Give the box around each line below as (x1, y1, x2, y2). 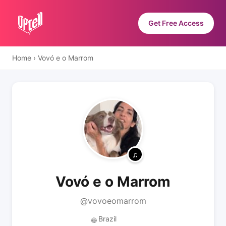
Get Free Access (148, 19, 204, 27)
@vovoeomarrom (80, 196, 146, 206)
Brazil (98, 214, 117, 223)
